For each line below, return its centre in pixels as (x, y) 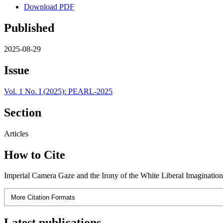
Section (23, 112)
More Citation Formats (43, 197)
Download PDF (49, 7)
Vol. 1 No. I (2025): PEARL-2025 (58, 91)
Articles (16, 133)
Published (29, 28)
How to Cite (35, 155)
